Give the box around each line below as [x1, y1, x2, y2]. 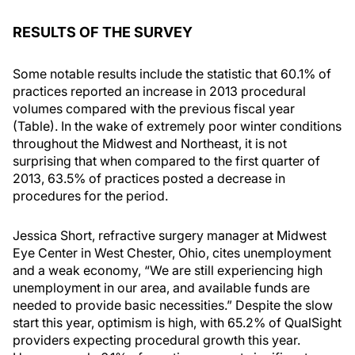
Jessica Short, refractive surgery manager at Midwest [13, 227, 326, 243]
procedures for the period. [13, 188, 168, 204]
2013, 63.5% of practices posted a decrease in [13, 170, 285, 186]
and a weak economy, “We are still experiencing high [13, 262, 323, 278]
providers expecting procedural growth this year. [13, 332, 300, 348]
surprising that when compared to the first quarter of [13, 153, 320, 169]
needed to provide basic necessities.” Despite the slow [13, 297, 333, 313]
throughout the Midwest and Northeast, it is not [13, 136, 287, 151]
